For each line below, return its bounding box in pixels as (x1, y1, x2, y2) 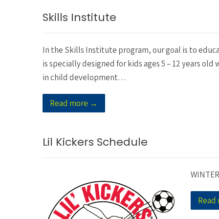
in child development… (43, 71, 126, 83)
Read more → (50, 97, 98, 109)
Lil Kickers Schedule (43, 134, 148, 150)
